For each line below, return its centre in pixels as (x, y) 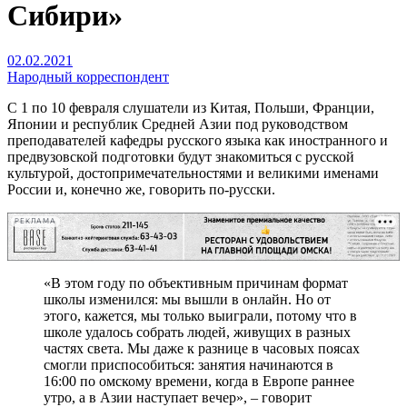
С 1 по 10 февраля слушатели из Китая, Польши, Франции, (191, 107)
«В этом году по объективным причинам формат (196, 283)
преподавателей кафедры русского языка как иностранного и (198, 140)
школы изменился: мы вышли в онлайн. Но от (187, 300)
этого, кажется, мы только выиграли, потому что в (200, 316)
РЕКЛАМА (35, 222)
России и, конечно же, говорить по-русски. (141, 189)
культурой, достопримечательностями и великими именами (193, 173)
